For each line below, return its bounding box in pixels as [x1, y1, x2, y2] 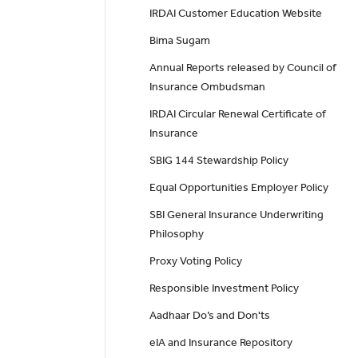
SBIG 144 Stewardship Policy [149, 153, 288, 168]
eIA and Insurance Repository [149, 336, 292, 350]
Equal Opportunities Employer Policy [149, 181, 328, 195]
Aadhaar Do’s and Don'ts [149, 308, 270, 323]
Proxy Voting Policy [149, 254, 242, 268]
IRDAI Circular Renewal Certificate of [149, 107, 326, 121]
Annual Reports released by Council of [149, 61, 336, 75]
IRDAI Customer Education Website [149, 6, 322, 21]
